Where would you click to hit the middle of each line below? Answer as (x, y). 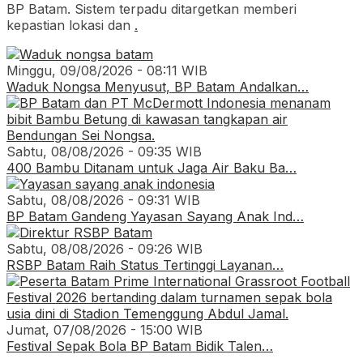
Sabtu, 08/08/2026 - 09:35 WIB (104, 151)
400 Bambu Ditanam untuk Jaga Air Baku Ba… (152, 167)
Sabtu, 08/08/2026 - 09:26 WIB (105, 248)
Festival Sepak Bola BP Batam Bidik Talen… (140, 346)
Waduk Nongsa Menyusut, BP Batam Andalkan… (158, 86)
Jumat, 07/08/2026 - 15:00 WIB (105, 329)
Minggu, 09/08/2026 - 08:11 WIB (107, 70)
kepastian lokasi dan (70, 25)
